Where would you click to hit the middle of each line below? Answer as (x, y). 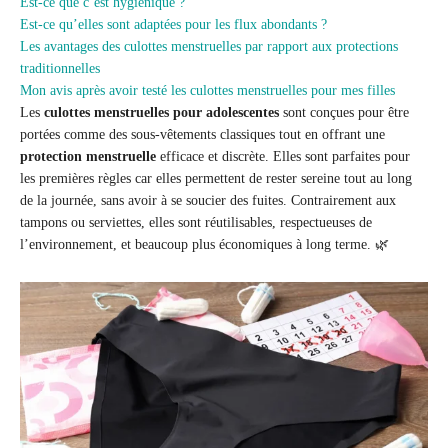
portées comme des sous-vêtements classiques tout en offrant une (202, 135)
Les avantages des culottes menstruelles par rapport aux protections (209, 47)
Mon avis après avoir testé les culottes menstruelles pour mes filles (207, 91)
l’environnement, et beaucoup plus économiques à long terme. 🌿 (204, 245)
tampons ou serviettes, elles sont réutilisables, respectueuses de (196, 223)
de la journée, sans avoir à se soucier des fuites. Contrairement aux (208, 201)
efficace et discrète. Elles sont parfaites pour (283, 157)
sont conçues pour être (344, 113)
